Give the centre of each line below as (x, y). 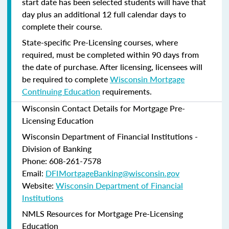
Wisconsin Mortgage (147, 79)
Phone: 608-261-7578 (62, 161)
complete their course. (62, 26)
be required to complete (66, 79)
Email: (34, 173)
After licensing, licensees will (151, 66)
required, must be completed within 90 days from (110, 54)
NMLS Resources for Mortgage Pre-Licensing (102, 213)
